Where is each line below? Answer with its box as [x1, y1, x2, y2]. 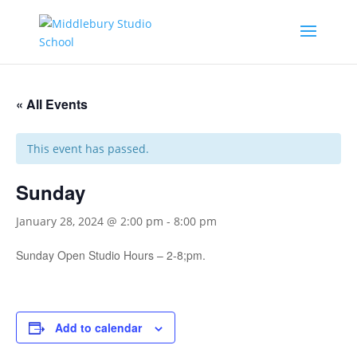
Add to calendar [55, 320, 142, 335]
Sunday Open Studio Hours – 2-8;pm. [16, 247, 206, 263]
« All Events [16, 95, 88, 113]
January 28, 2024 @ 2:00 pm [16, 214, 163, 229]
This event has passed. [27, 141, 149, 156]
